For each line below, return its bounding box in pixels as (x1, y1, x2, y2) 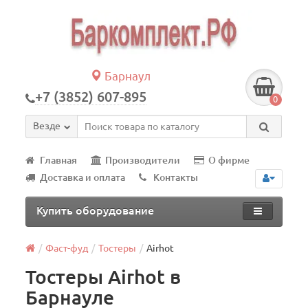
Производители (105, 155, 181, 166)
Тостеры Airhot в (25, 266, 181, 287)
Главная (40, 155, 78, 166)
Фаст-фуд (45, 243, 89, 254)
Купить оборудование (36, 204, 155, 217)
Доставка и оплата (40, 172, 126, 183)
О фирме (208, 155, 250, 166)
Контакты (153, 172, 199, 183)
